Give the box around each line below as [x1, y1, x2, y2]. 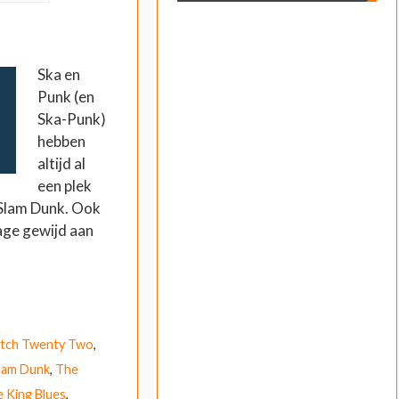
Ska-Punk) [37, 110, 106, 129]
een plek [37, 176, 92, 196]
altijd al [37, 154, 85, 174]
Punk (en [37, 87, 94, 107]
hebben [37, 132, 85, 151]
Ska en [37, 65, 80, 85]
